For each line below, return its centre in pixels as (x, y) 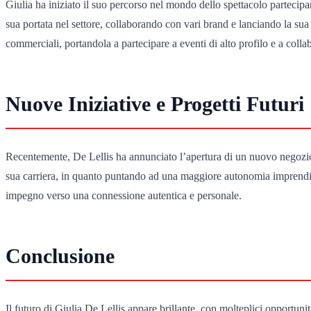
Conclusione (60, 255)
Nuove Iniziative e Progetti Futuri (155, 103)
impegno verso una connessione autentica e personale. (124, 196)
